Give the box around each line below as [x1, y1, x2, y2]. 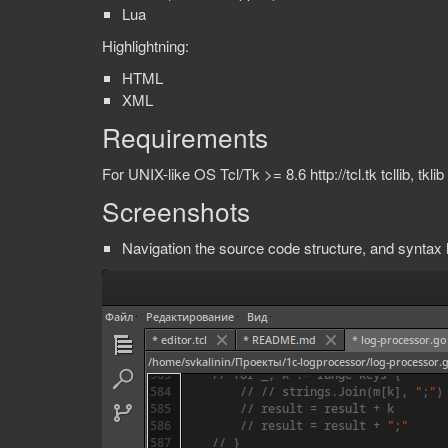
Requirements [102, 118, 268, 155]
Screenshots [102, 192, 250, 229]
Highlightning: [102, 35, 189, 56]
